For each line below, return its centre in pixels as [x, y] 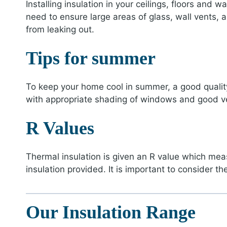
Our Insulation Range [111, 212]
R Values [60, 128]
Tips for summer [91, 58]
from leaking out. [60, 29]
